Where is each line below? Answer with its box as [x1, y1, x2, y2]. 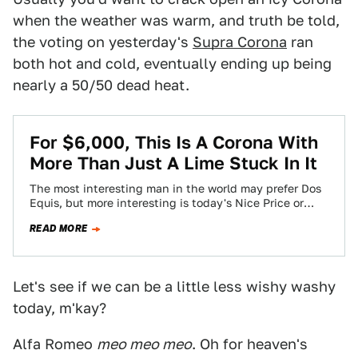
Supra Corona [193, 34, 287, 50]
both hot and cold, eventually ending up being [13, 55, 332, 72]
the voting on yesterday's [13, 34, 193, 50]
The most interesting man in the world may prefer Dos [30, 182, 321, 195]
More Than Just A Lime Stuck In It [30, 153, 317, 173]
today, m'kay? [13, 300, 106, 316]
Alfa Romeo [13, 336, 97, 352]
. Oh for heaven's [192, 336, 308, 352]
